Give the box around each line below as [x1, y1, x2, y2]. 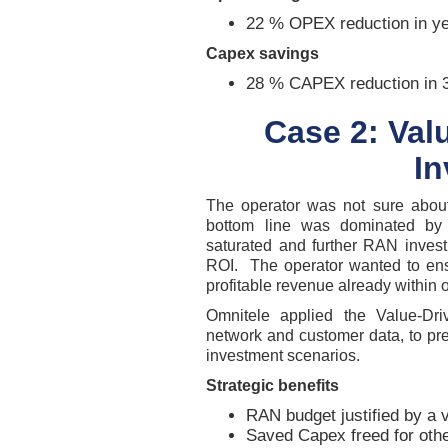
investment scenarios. [206, 347, 361, 364]
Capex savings [206, 45, 320, 62]
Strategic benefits [206, 377, 340, 394]
